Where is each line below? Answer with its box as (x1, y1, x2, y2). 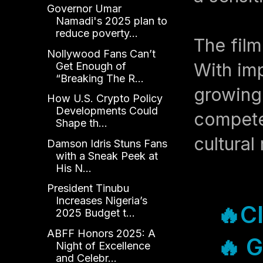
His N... (55, 161, 92, 174)
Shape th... (55, 117, 107, 130)
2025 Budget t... (55, 207, 135, 220)
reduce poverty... (55, 27, 138, 40)
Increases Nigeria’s (55, 194, 147, 207)
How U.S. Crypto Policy (46, 92, 163, 105)
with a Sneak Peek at (55, 149, 158, 162)
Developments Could (55, 104, 158, 117)
